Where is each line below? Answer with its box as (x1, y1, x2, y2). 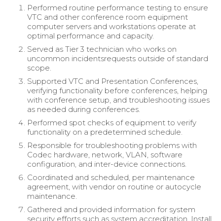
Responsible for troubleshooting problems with (27, 140, 197, 150)
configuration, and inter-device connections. (27, 159, 186, 169)
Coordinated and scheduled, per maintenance (27, 172, 195, 182)
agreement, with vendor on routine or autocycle (27, 182, 201, 191)
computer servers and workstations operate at (27, 21, 196, 31)
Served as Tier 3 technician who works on (27, 44, 177, 54)
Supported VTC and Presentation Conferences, (27, 76, 198, 86)
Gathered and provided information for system (27, 204, 195, 214)
